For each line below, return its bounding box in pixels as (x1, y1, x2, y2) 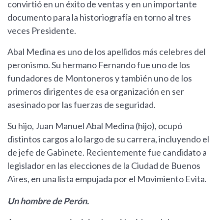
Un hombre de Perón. (7, 195, 89, 207)
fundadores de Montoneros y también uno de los (7, 73, 192, 84)
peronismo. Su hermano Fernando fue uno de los (7, 59, 190, 71)
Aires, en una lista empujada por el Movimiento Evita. (7, 173, 207, 185)
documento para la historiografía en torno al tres (7, 12, 191, 23)
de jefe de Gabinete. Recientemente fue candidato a (7, 147, 207, 158)
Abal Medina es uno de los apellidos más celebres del (7, 46, 206, 57)
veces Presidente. (7, 25, 76, 36)
